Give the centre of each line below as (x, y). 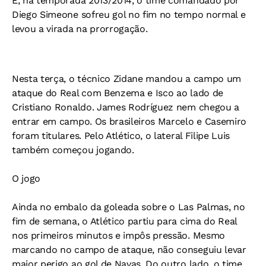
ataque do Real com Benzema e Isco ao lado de (118, 93)
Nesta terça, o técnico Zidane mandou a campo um (126, 79)
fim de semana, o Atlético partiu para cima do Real (124, 221)
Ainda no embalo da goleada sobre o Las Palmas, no (129, 207)
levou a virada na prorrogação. (80, 29)
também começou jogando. (73, 150)
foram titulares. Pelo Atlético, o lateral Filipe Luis (121, 136)
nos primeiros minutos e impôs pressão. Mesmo (118, 236)
